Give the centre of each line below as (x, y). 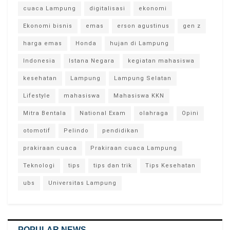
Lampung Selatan (143, 78)
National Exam (103, 113)
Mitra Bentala (45, 113)
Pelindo (76, 130)
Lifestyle (37, 95)
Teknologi (39, 165)
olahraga (154, 113)
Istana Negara (92, 61)
